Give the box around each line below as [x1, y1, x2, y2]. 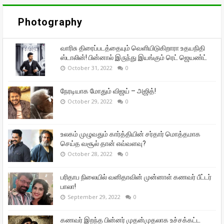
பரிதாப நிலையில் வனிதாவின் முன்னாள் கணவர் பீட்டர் [60, 172, 211, 181]
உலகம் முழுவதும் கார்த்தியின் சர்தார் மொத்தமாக [60, 129, 200, 138]
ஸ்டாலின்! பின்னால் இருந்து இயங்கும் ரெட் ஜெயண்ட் [60, 53, 207, 61]
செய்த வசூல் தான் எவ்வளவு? [60, 139, 146, 147]
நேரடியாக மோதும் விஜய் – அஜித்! [60, 86, 156, 95]
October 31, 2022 [67, 63, 112, 71]
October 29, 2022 [67, 97, 112, 105]
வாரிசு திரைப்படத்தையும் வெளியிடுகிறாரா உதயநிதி [60, 43, 205, 52]
